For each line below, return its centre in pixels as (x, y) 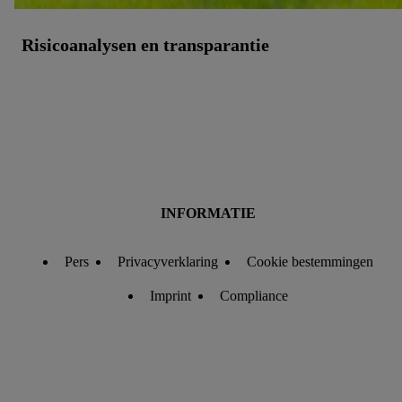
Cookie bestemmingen (310, 262)
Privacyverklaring (168, 262)
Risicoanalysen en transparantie (145, 45)
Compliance (254, 296)
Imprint (170, 296)
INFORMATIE (208, 213)
